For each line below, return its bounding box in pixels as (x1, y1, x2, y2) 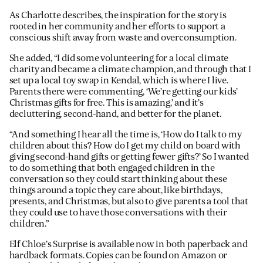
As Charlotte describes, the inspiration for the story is (9, 9, 227, 21)
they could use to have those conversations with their (9, 206, 227, 218)
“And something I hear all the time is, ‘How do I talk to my (9, 128, 242, 140)
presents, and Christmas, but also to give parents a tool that (9, 195, 249, 207)
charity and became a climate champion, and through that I (9, 63, 251, 75)
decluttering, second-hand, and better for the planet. (9, 107, 221, 120)
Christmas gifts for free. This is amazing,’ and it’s (9, 96, 204, 109)
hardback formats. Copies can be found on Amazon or (9, 249, 228, 261)
